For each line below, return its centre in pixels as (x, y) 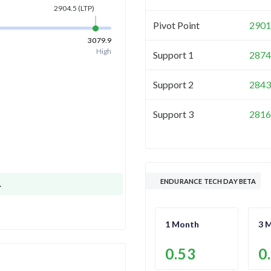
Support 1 (173, 54)
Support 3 (173, 114)
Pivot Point (176, 25)
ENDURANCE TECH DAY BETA (208, 181)
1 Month (182, 224)
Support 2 (173, 84)
